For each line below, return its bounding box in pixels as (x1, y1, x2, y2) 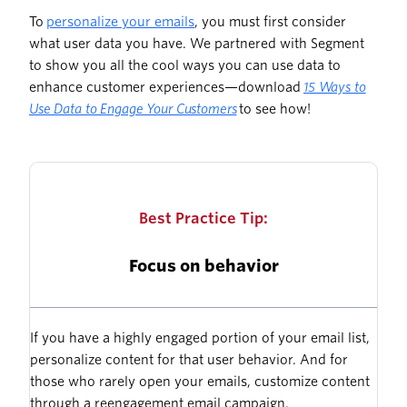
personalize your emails (46, 15, 194, 30)
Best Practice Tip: (139, 210, 268, 228)
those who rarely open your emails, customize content (30, 374, 370, 390)
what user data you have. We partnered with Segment (29, 36, 364, 52)
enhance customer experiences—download (29, 80, 303, 95)
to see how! (236, 102, 312, 117)
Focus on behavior (128, 256, 279, 276)
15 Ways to (303, 80, 366, 95)
